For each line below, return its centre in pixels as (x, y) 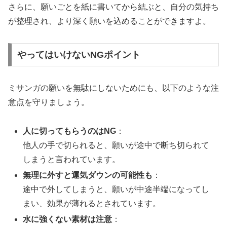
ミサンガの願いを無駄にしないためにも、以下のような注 (113, 88)
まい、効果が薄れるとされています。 (92, 203)
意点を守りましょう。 (49, 102)
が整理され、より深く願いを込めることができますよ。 (109, 21)
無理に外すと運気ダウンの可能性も (88, 175)
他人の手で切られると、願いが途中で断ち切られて (116, 145)
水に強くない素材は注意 (68, 219)
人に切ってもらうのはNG (70, 131)
